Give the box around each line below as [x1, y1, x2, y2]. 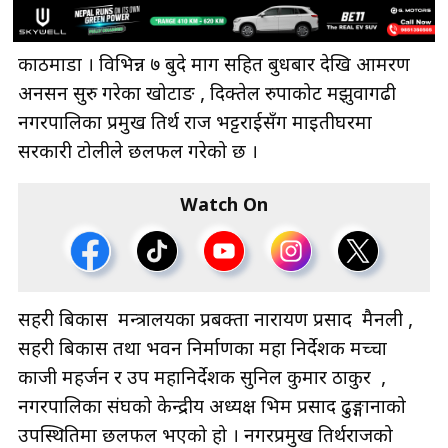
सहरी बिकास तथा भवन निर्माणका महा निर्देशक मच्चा [18, 337, 387, 363]
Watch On [180, 194, 268, 218]
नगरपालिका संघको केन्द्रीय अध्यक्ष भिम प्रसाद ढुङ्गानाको [18, 395, 406, 421]
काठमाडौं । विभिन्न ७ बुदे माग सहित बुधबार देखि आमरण [18, 53, 410, 79]
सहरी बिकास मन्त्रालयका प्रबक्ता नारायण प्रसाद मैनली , [18, 308, 413, 334]
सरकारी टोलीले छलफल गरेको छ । [18, 140, 258, 166]
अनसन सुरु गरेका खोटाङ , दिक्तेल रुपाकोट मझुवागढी [18, 82, 396, 108]
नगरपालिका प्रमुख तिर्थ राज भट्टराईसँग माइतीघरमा [18, 111, 372, 137]
